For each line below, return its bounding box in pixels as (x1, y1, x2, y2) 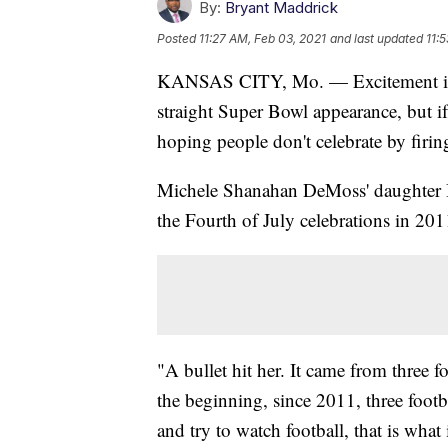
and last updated (330, 30, 423, 46)
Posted (157, 30, 199, 46)
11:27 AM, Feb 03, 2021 (199, 30, 326, 46)
